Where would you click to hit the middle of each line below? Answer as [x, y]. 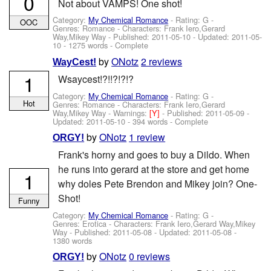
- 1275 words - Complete [105, 45]
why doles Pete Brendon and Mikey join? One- [157, 184]
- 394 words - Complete [167, 121]
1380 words [73, 240]
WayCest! [75, 62]
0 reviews [150, 256]
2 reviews [162, 61]
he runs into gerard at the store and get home [153, 169]
